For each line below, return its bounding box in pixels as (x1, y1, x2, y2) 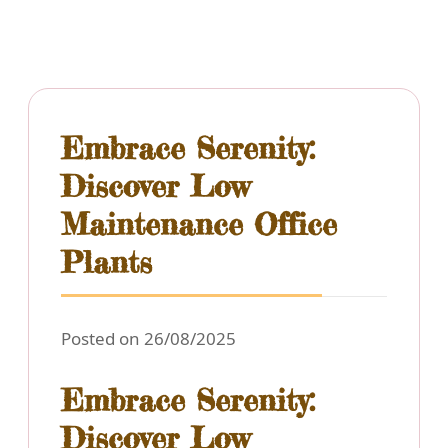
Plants (61, 243, 152, 282)
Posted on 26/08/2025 (61, 327, 236, 351)
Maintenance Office (61, 205, 337, 244)
